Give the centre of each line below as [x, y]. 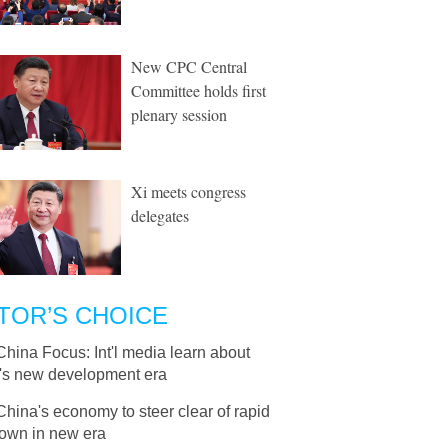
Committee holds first [198, 90]
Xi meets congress [188, 191]
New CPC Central [189, 66]
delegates [160, 215]
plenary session [179, 114]
